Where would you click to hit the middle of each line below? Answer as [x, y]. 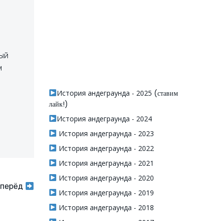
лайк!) [58, 104]
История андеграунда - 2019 [105, 193]
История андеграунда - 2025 [104, 93]
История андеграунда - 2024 [104, 119]
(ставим [165, 93]
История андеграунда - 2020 [105, 178]
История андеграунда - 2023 [105, 133]
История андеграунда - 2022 [105, 148]
